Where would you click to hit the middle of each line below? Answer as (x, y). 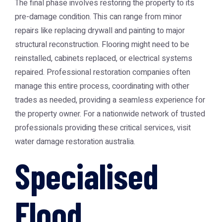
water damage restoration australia (74, 142)
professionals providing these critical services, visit (103, 128)
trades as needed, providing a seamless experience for (110, 100)
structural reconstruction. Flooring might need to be (102, 45)
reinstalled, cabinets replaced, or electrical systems (104, 58)
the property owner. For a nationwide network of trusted (110, 114)
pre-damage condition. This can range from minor (98, 17)
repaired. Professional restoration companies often (103, 72)
